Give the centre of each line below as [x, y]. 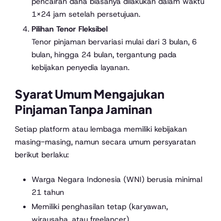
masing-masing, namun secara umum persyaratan [105, 142]
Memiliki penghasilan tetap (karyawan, [99, 207]
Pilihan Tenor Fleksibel [69, 29]
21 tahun [48, 192]
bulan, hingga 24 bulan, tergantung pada [104, 55]
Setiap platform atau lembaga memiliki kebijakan [101, 129]
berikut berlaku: [42, 155]
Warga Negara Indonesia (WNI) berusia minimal [117, 179]
